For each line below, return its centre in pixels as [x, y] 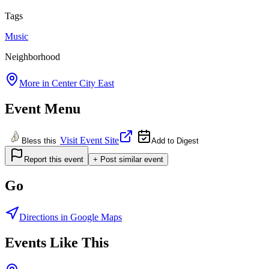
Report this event [54, 160]
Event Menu [43, 108]
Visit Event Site [89, 141]
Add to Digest [175, 141]
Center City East [83, 83]
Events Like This [57, 243]
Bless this [39, 141]
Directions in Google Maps [71, 217]
